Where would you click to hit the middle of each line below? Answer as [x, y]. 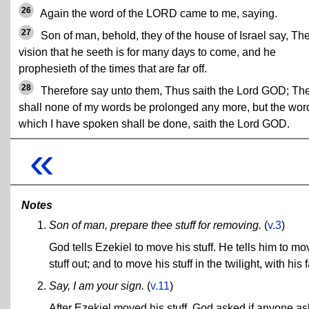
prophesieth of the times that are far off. [113, 68]
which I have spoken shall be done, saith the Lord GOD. [154, 123]
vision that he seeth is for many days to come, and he [147, 52]
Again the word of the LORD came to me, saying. [158, 13]
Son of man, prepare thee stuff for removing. [155, 226]
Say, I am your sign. [97, 286]
